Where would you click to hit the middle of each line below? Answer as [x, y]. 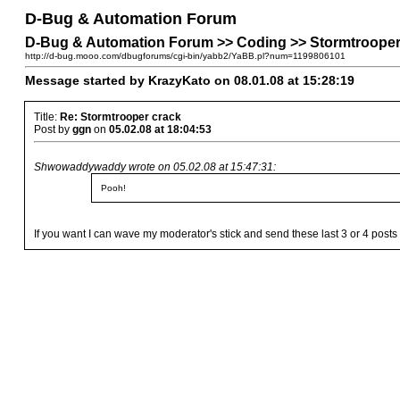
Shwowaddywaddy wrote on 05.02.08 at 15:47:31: [155, 167]
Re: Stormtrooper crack [121, 117]
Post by [53, 129]
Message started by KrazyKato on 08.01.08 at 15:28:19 [190, 80]
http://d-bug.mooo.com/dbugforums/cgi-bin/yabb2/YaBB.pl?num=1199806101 [185, 56]
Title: [47, 117]
